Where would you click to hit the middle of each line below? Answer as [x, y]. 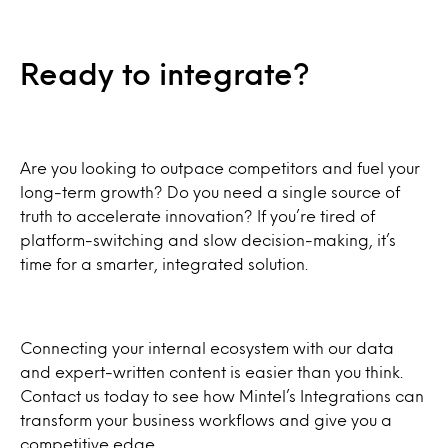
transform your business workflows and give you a [206, 419]
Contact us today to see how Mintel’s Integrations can [222, 395]
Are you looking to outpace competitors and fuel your [220, 167]
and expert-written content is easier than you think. [211, 371]
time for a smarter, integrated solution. [164, 263]
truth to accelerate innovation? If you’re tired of [197, 215]
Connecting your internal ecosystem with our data [207, 347]
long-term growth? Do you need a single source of [210, 191]
